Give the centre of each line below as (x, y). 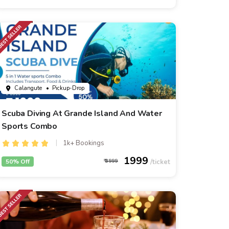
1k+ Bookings (83, 143)
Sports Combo (30, 126)
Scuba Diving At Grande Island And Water (82, 113)
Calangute (28, 88)
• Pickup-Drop (65, 88)
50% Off (17, 162)
